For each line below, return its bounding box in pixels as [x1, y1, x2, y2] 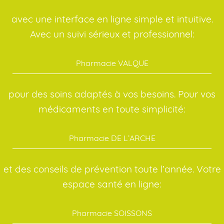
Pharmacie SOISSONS [72, 208, 152, 218]
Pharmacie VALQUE [75, 58, 148, 68]
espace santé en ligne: [62, 178, 161, 190]
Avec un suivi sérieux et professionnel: [29, 28, 194, 40]
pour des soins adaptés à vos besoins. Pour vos [8, 88, 215, 100]
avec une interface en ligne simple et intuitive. [11, 13, 213, 25]
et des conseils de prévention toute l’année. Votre [3, 163, 221, 175]
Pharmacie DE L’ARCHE [68, 133, 155, 143]
